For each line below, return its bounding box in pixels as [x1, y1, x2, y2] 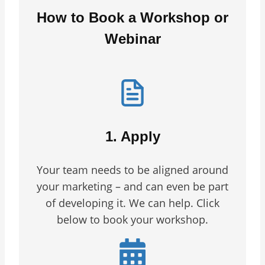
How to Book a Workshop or [37, 9, 228, 25]
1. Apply [105, 128, 160, 144]
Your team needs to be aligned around [37, 162, 228, 177]
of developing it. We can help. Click [46, 195, 219, 210]
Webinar [104, 30, 161, 47]
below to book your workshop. [57, 212, 208, 227]
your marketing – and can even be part [37, 179, 228, 193]
